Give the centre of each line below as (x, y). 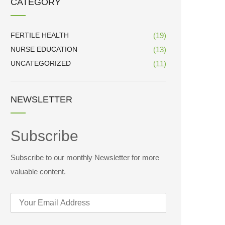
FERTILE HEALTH (40, 35)
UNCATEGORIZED (41, 63)
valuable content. (38, 172)
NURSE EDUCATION (44, 49)
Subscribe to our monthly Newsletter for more (85, 157)
